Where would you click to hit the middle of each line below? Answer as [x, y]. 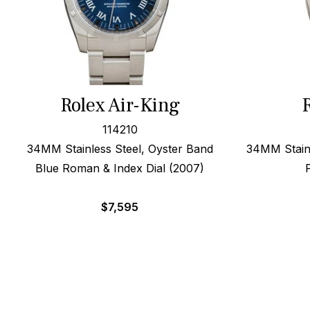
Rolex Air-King [120, 105]
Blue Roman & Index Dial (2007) [120, 168]
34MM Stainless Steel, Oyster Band [120, 149]
